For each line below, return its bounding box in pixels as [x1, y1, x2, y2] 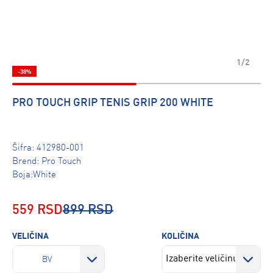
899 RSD [63, 204, 113, 217]
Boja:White [12, 171, 56, 180]
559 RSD [12, 204, 63, 217]
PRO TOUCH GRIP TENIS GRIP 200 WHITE [12, 97, 213, 108]
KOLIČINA [161, 232, 199, 241]
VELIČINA [12, 232, 49, 241]
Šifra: [12, 144, 37, 153]
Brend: [12, 157, 41, 166]
